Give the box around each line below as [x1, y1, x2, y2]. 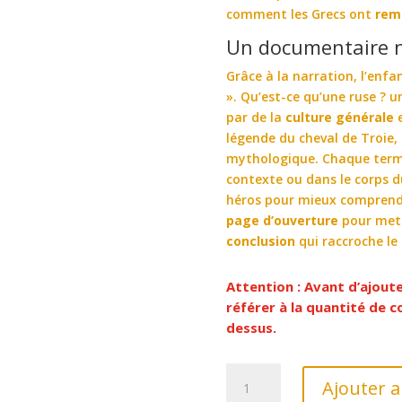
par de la [226, 108, 283, 126]
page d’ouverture [226, 211, 339, 229]
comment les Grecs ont [226, 4, 376, 22]
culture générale [282, 108, 395, 126]
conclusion [226, 232, 296, 249]
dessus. [226, 318, 277, 336]
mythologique [226, 149, 316, 167]
